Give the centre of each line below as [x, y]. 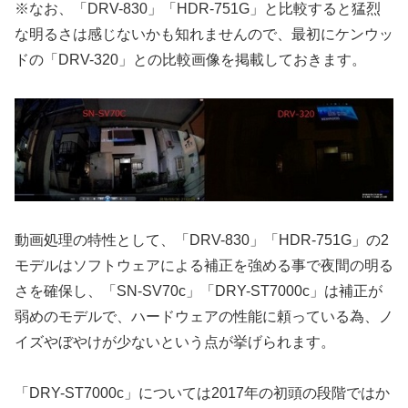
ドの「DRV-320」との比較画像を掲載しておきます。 [190, 59]
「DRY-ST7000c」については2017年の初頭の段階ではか [202, 393]
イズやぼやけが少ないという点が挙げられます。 [175, 342]
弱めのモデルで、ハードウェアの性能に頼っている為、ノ [204, 316]
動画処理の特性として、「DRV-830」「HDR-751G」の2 [202, 240]
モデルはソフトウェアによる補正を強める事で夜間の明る [204, 265]
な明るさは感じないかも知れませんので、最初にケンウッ [204, 34]
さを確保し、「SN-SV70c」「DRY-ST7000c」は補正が [199, 291]
